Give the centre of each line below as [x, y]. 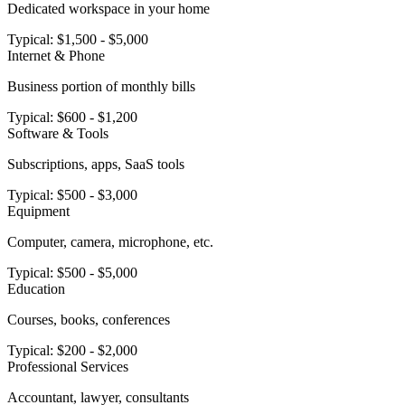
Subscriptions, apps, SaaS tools [96, 164]
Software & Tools [58, 133]
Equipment [38, 211]
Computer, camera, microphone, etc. [110, 241]
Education [36, 288]
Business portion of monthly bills [101, 86]
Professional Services [68, 366]
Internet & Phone [56, 55]
